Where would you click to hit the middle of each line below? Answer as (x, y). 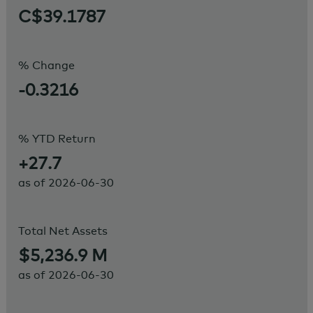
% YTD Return (57, 138)
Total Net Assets (63, 230)
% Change (46, 65)
